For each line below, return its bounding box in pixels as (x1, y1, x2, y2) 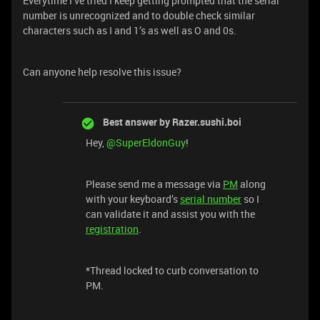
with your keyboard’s (86, 192, 180, 206)
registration (86, 222, 139, 236)
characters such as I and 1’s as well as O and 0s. (23, 24, 236, 37)
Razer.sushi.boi (170, 115, 241, 129)
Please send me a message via (86, 177, 223, 191)
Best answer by (103, 115, 170, 129)
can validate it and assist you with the (86, 207, 255, 221)
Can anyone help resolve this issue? (23, 65, 181, 79)
